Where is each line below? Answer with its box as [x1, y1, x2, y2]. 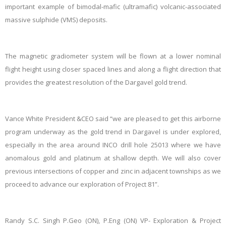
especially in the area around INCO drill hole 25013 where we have [5, 140, 221, 150]
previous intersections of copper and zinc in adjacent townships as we [5, 166, 221, 176]
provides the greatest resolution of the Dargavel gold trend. [5, 78, 187, 87]
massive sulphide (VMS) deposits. [5, 15, 107, 25]
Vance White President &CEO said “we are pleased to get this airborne [5, 114, 221, 124]
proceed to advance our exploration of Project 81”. [5, 180, 159, 189]
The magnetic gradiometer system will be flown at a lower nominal [5, 51, 221, 61]
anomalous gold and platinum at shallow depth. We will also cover [5, 153, 221, 163]
